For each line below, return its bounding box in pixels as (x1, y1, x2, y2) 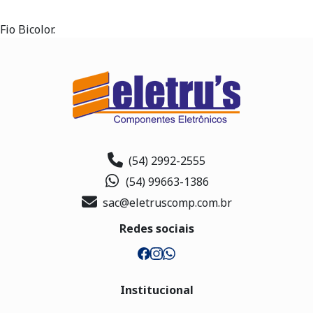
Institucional (119, 282, 194, 298)
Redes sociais (119, 221, 194, 236)
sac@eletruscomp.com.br (102, 195, 232, 210)
